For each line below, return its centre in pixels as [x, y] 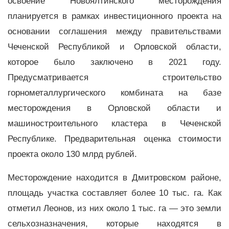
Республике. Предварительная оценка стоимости [114, 139]
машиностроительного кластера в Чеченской [114, 123]
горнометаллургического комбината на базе [114, 93]
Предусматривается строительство [114, 77]
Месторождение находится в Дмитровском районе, [114, 178]
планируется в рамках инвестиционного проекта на [114, 16]
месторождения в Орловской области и [114, 108]
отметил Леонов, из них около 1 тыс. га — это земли [114, 209]
